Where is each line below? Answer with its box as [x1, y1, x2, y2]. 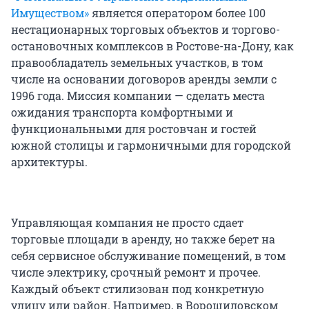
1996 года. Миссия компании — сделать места [11, 88, 265, 103]
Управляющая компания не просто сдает [11, 215, 243, 230]
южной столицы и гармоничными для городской [11, 138, 291, 153]
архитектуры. [11, 154, 88, 170]
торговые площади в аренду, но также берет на [11, 232, 275, 247]
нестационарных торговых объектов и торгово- [11, 22, 280, 37]
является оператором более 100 [89, 6, 266, 21]
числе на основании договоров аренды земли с [11, 72, 277, 87]
